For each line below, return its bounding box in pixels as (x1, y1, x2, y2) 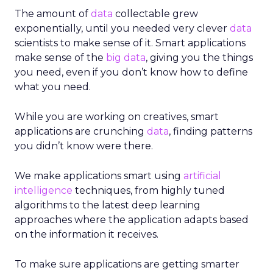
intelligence (15, 185, 73, 196)
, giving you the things (146, 52, 253, 63)
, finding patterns (169, 126, 252, 137)
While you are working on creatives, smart (15, 111, 219, 122)
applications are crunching (15, 126, 147, 137)
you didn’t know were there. (15, 140, 153, 152)
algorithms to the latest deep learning (15, 199, 200, 211)
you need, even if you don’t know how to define (15, 66, 248, 78)
